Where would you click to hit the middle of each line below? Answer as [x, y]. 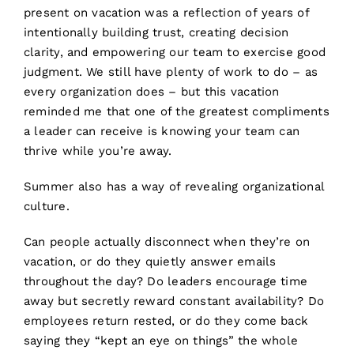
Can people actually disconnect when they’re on [167, 242]
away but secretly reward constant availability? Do [174, 301]
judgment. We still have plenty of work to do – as [171, 72]
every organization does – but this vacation [151, 92]
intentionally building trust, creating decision [156, 33]
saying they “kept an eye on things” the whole [161, 341]
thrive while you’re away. [98, 151]
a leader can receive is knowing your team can [162, 132]
